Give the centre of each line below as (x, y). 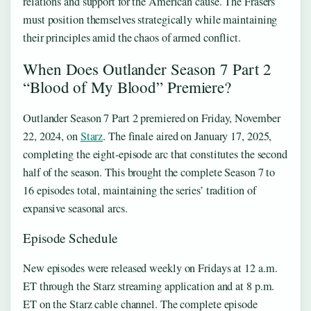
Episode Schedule (70, 238)
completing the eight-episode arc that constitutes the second (155, 154)
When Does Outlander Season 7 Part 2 (147, 69)
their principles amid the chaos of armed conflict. (132, 38)
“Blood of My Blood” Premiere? (127, 87)
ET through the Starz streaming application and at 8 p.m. (149, 286)
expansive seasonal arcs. (75, 209)
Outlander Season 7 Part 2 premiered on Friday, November (152, 118)
